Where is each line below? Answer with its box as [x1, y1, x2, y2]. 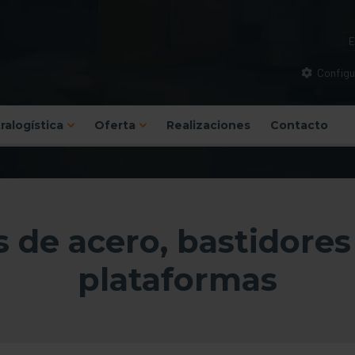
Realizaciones [166, 118, 250, 133]
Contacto [269, 118, 328, 133]
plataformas [78, 260, 277, 300]
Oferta [94, 118, 136, 133]
